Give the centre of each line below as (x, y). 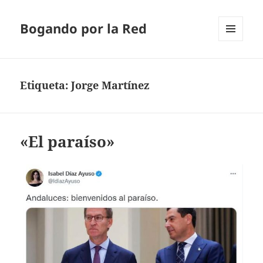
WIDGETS (235, 66)
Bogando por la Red (84, 28)
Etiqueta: (46, 85)
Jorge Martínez (111, 85)
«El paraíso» (68, 142)
